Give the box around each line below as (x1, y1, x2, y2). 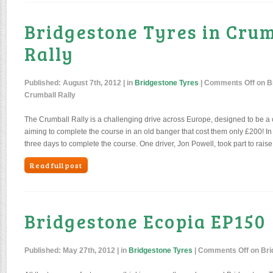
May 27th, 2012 (63, 246, 115, 255)
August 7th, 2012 (63, 79, 121, 87)
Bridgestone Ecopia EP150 (24, 209, 266, 233)
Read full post (30, 160, 82, 170)
